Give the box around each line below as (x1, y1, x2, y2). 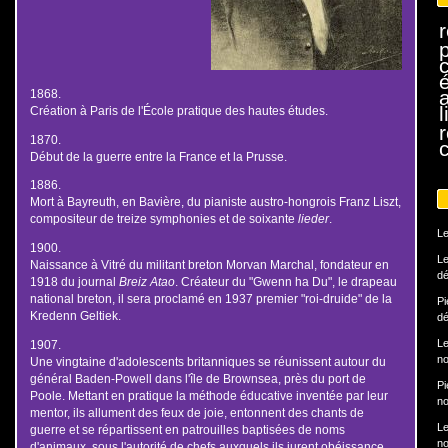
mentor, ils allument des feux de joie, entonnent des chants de (29, 405, 364, 419)
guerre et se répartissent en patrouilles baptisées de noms (29, 422, 345, 436)
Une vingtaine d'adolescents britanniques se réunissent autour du (29, 354, 386, 368)
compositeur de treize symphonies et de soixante (29, 212, 298, 226)
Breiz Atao (118, 275, 175, 288)
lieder (297, 212, 329, 226)
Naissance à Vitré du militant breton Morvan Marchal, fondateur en (29, 258, 389, 271)
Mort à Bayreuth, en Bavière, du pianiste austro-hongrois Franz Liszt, (29, 195, 401, 209)
